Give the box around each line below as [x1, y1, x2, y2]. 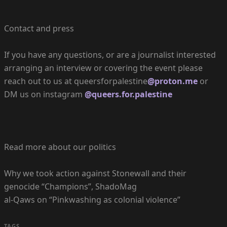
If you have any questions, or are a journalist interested [4, 49, 216, 61]
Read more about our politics [4, 141, 116, 153]
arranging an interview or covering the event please [4, 62, 203, 74]
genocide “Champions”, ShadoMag [4, 181, 137, 193]
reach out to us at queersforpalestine [4, 75, 147, 87]
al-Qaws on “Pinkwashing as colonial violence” [4, 194, 180, 206]
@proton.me [147, 75, 198, 87]
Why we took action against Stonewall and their [4, 168, 186, 179]
